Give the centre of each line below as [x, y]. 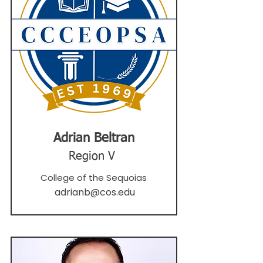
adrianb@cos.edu [95, 192]
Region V [92, 156]
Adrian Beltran [94, 139]
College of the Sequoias [93, 178]
